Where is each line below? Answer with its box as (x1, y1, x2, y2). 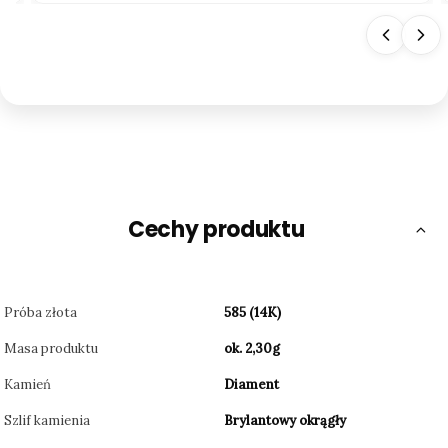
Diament (224, 376, 279, 394)
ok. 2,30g (224, 340, 280, 358)
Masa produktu (4, 340, 98, 358)
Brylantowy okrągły (224, 412, 346, 430)
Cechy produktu (128, 214, 305, 246)
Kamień (4, 376, 51, 394)
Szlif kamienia (4, 412, 90, 430)
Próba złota (4, 304, 77, 322)
